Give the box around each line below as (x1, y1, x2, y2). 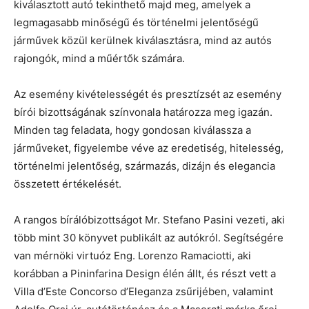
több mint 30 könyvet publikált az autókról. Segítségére (14, 230, 283, 244)
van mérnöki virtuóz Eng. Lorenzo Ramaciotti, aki (14, 248, 251, 262)
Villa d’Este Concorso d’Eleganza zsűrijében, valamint (14, 284, 273, 298)
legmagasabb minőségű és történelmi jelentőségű (14, 15, 259, 29)
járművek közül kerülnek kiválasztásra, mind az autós (14, 33, 272, 47)
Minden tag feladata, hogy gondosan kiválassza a (14, 123, 251, 137)
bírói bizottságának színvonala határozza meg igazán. (14, 105, 272, 119)
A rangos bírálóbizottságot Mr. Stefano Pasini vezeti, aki (14, 212, 285, 226)
